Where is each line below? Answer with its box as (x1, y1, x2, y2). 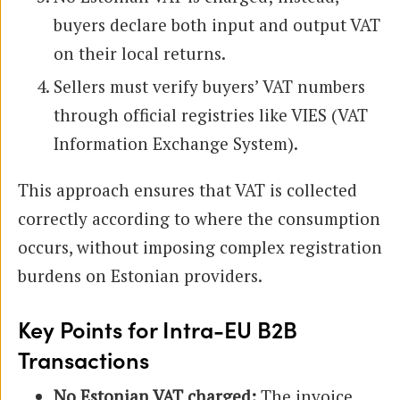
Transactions (18, 348, 149, 375)
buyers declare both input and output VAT (54, 12, 380, 36)
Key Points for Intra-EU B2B (18, 318, 297, 345)
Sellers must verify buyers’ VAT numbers (54, 74, 365, 97)
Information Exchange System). (54, 131, 298, 154)
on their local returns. (54, 41, 226, 64)
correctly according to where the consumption (18, 206, 380, 229)
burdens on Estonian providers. (18, 263, 262, 287)
